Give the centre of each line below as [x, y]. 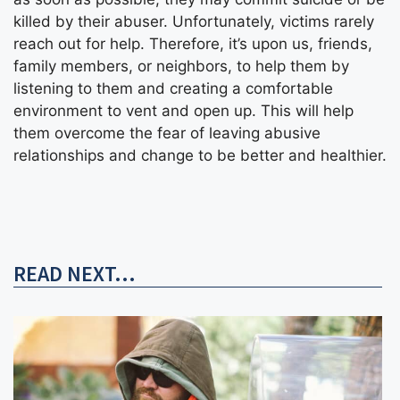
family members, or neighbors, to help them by [181, 67]
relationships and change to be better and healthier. [200, 156]
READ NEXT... [75, 273]
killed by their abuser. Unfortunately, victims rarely [194, 22]
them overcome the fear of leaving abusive [167, 133]
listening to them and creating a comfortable [173, 89]
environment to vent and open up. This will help [183, 111]
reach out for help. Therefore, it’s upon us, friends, [193, 44]
